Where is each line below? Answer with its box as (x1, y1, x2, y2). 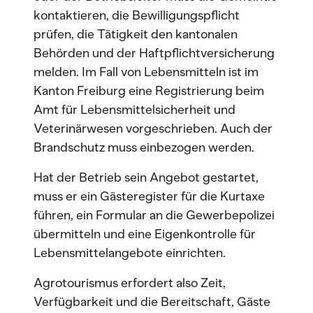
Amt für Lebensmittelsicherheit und (34, 102, 235, 117)
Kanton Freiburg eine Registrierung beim (34, 83, 264, 99)
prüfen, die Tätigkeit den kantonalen (34, 27, 238, 42)
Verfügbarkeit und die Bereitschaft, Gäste (34, 294, 270, 310)
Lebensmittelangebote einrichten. (34, 245, 226, 261)
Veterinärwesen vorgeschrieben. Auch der (34, 121, 272, 136)
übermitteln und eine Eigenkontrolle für (34, 226, 256, 242)
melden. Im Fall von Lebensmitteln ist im (34, 64, 259, 80)
